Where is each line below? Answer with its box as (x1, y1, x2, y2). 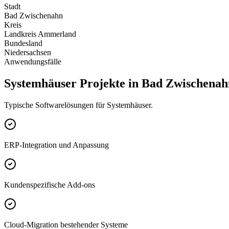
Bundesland (4, 39, 42, 48)
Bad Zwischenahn (4, 11, 63, 20)
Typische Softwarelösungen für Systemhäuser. (4, 100, 153, 109)
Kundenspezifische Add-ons (4, 180, 95, 189)
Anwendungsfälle (4, 57, 61, 66)
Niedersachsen (4, 48, 51, 57)
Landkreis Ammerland (4, 30, 76, 39)
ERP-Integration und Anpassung (4, 140, 109, 149)
